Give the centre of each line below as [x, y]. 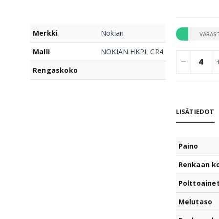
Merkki [45, 33]
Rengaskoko [55, 70]
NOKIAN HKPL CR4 [132, 52]
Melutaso [195, 201]
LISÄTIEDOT [195, 111]
